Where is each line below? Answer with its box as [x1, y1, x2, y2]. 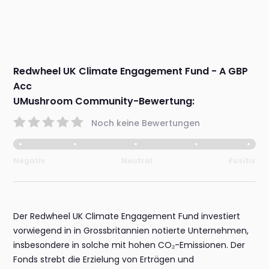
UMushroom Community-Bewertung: [13, 94, 195, 109]
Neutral [121, 156, 153, 166]
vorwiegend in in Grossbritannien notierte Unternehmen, [13, 225, 249, 237]
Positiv [228, 156, 256, 166]
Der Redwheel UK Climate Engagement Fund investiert [13, 210, 241, 223]
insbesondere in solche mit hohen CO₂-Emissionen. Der [13, 239, 246, 252]
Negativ [13, 156, 46, 166]
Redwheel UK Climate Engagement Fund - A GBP [13, 64, 249, 79]
